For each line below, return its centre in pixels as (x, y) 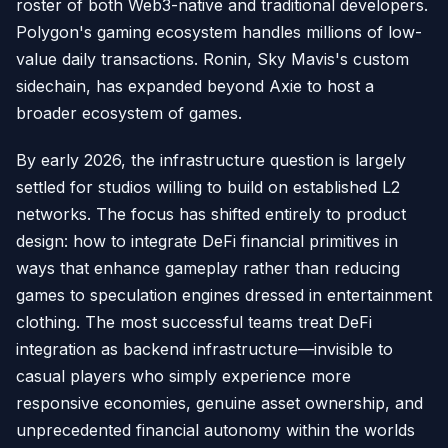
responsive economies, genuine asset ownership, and (219, 403)
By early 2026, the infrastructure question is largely (211, 160)
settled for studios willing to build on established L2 (208, 187)
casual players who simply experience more (183, 376)
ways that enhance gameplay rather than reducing (208, 268)
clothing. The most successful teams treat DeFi (194, 322)
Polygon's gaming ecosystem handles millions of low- (219, 32)
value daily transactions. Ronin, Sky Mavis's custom (212, 59)
